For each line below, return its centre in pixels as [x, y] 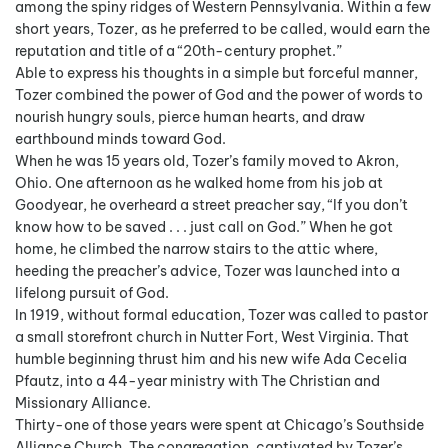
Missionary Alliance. [83, 403]
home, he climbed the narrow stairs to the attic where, [196, 249]
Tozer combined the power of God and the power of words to [219, 95]
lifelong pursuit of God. [92, 293]
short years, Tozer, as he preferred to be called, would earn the [222, 29]
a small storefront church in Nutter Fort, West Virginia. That [212, 337]
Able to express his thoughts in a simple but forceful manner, [216, 73]
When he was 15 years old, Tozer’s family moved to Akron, [207, 161]
